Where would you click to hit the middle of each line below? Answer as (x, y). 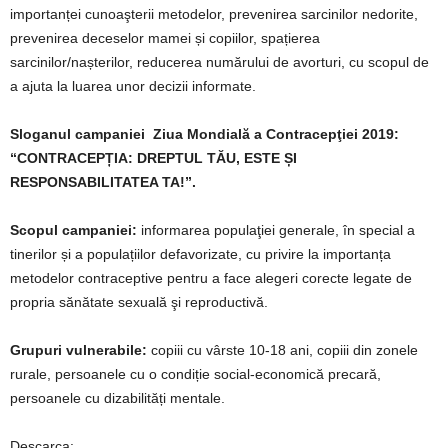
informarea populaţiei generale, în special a (278, 230)
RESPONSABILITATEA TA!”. (103, 182)
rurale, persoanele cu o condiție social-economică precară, (195, 374)
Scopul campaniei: (75, 230)
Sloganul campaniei (81, 134)
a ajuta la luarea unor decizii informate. (133, 86)
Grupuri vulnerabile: (80, 350)
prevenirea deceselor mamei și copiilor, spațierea (165, 38)
